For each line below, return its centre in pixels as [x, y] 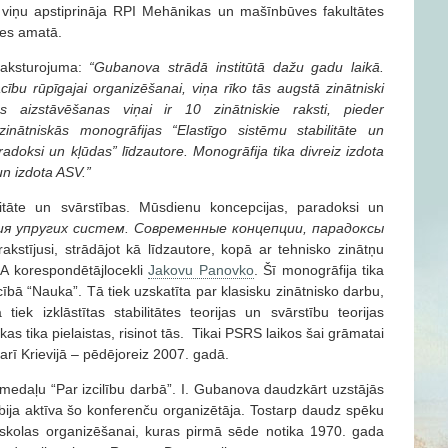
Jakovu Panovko [201, 269]
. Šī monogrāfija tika [319, 269]
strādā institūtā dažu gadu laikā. [276, 66]
